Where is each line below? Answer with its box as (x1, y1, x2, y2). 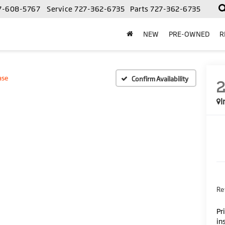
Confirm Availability (132, 74, 188, 83)
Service (47, 5, 73, 14)
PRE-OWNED (169, 30, 209, 39)
